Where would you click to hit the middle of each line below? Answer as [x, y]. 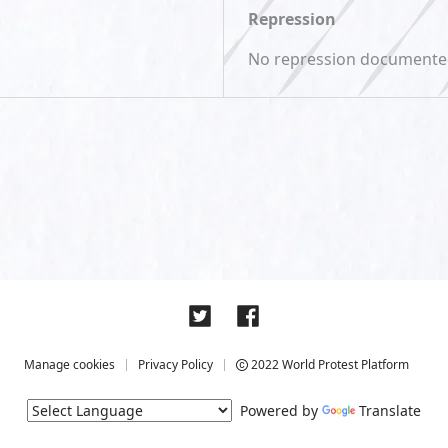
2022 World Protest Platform [328, 364]
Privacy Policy [175, 364]
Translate [390, 410]
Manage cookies [69, 364]
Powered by [277, 410]
